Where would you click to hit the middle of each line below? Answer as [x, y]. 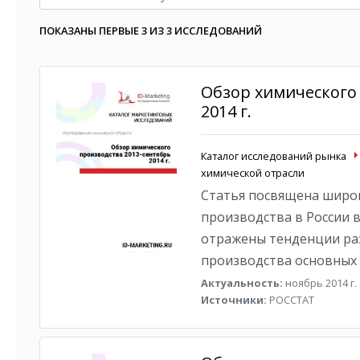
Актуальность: [241, 283]
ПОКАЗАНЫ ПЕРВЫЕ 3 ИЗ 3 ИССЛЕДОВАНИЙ [151, 31]
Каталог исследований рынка [273, 156]
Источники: [233, 300]
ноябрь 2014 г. [319, 283]
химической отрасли [252, 173]
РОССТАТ [290, 300]
